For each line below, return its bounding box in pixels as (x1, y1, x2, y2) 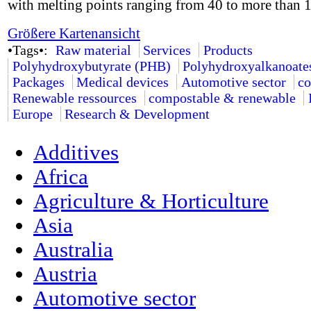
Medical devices (76, 74, 169, 90)
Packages (12, 74, 65, 90)
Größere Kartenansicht (8, 24, 140, 42)
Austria (33, 262, 97, 286)
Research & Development (65, 106, 210, 121)
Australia (33, 237, 113, 262)
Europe (12, 106, 53, 121)
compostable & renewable (149, 90, 296, 106)
